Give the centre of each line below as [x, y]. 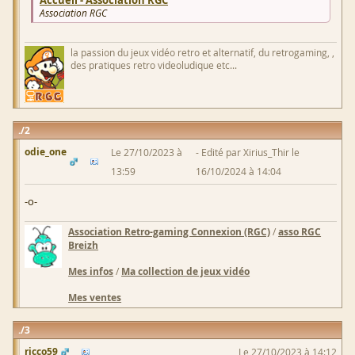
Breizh [84, 246]
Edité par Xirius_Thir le [251, 153]
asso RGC [300, 232]
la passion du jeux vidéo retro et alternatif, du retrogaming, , [202, 53]
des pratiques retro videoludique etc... [154, 65]
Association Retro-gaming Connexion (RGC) [170, 232]
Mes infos [91, 272]
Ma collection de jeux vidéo [186, 272]
